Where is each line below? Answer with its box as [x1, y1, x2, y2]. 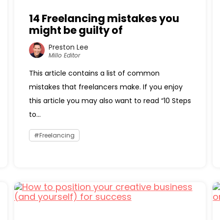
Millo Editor [48, 51, 80, 59]
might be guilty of [28, 23, 123, 37]
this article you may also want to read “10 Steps [28, 96, 191, 106]
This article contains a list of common [28, 68, 160, 78]
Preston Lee [48, 42, 88, 52]
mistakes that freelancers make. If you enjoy [28, 82, 183, 92]
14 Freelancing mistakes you [28, 11, 179, 26]
